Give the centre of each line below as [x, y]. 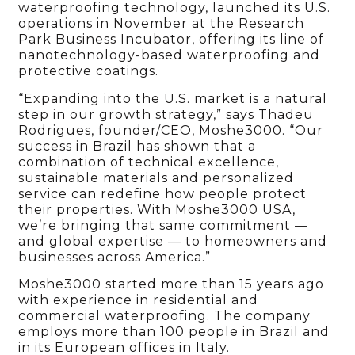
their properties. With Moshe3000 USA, [157, 209]
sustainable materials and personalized [157, 177]
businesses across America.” [115, 257]
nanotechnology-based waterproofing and [170, 55]
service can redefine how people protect [163, 193]
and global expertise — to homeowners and [173, 241]
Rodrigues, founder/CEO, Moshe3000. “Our [171, 130]
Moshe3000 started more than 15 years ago [172, 284]
